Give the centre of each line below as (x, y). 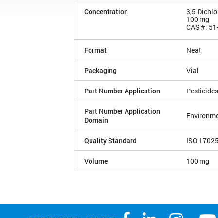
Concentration (106, 11)
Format (95, 50)
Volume (96, 161)
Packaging (100, 70)
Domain (96, 120)
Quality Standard (110, 140)
